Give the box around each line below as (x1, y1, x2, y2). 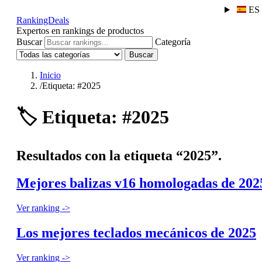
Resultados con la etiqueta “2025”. (16, 147, 222, 163)
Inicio (40, 70, 61, 80)
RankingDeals (16, 15, 69, 25)
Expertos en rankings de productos (16, 26, 144, 36)
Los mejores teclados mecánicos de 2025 (16, 225, 256, 240)
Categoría (155, 37, 191, 47)
